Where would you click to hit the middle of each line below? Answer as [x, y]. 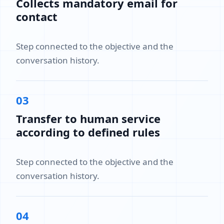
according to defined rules [88, 132]
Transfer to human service [88, 118]
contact [37, 16]
